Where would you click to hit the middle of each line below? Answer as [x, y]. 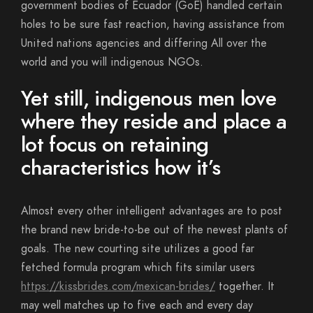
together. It [245, 286]
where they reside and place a [154, 122]
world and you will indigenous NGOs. [112, 62]
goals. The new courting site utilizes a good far [138, 249]
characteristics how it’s [121, 168]
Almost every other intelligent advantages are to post [152, 211]
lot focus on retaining [115, 145]
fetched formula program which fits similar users [138, 268]
